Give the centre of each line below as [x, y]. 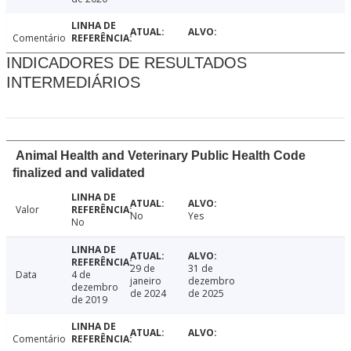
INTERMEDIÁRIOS [73, 83]
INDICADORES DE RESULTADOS [127, 63]
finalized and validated [79, 173]
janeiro [145, 281]
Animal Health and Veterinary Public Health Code [161, 156]
